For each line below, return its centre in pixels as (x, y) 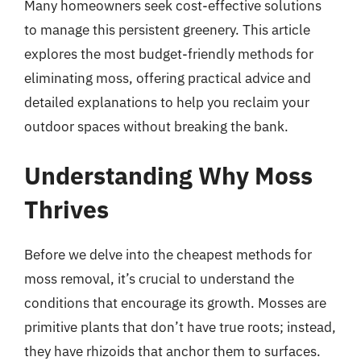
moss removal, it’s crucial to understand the (159, 279)
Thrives (66, 209)
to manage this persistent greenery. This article (167, 29)
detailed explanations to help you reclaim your (167, 102)
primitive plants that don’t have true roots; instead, (180, 327)
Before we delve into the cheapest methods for (168, 255)
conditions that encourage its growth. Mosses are (175, 303)
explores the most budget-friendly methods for (169, 54)
